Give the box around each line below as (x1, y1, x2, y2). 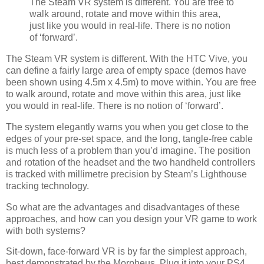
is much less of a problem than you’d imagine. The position (6, 145, 250, 156)
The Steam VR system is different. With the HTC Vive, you (6, 54, 247, 64)
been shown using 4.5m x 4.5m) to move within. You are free (6, 77, 256, 87)
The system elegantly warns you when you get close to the (6, 121, 249, 132)
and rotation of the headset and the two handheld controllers (6, 157, 255, 167)
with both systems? (6, 225, 85, 236)
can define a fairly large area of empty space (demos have (6, 65, 246, 75)
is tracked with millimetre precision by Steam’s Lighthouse (6, 169, 247, 179)
